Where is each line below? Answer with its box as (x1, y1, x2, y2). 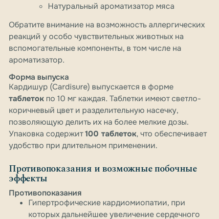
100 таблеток (85, 129, 136, 139)
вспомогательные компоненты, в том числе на (9, 43, 181, 54)
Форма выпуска (9, 72, 69, 83)
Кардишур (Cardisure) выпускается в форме (9, 82, 174, 92)
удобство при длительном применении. (9, 140, 157, 151)
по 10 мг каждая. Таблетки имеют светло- (44, 93, 201, 104)
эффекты (9, 172, 47, 186)
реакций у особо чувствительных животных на (9, 31, 184, 42)
